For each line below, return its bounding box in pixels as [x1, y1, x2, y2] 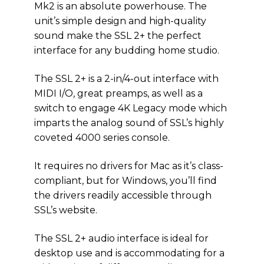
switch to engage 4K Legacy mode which [34, 103, 227, 114]
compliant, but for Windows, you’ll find [34, 175, 217, 186]
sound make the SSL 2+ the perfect [34, 30, 202, 41]
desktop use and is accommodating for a [34, 247, 225, 259]
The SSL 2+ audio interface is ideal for [34, 233, 209, 244]
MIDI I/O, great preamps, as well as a [34, 88, 203, 99]
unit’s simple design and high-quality [34, 15, 206, 27]
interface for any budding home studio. [34, 45, 219, 56]
